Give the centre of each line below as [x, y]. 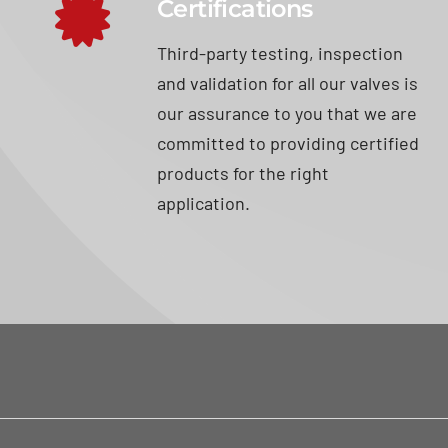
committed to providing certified [288, 142]
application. [204, 202]
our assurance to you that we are [287, 112]
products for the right [243, 172]
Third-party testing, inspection [280, 52]
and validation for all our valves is [288, 82]
